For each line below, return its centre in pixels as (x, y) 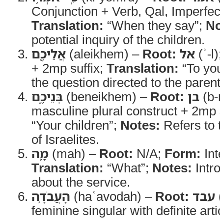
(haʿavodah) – (113, 196)
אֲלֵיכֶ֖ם (49, 54)
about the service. (81, 182)
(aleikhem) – (104, 54)
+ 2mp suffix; (69, 68)
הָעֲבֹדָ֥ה (51, 196)
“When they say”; (155, 25)
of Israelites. (65, 139)
